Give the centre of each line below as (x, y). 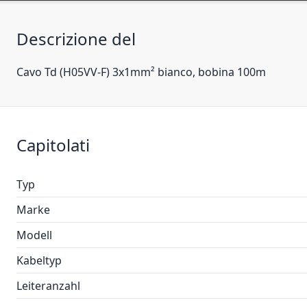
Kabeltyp (39, 260)
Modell (34, 235)
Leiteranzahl (48, 286)
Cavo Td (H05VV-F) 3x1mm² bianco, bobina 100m (141, 72)
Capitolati (53, 145)
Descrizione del (76, 39)
